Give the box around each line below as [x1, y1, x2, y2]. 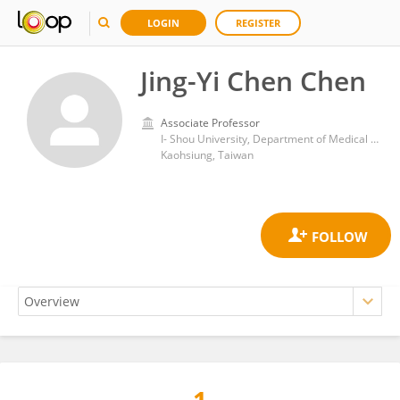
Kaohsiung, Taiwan [161, 147, 254, 162]
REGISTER [236, 16, 280, 29]
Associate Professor [161, 115, 260, 130]
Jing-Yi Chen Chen [140, 62, 366, 99]
